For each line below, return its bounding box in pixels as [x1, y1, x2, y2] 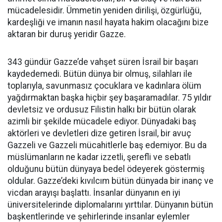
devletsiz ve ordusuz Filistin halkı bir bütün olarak [7, 105, 196, 114]
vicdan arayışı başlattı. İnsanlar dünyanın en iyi [7, 188, 180, 198]
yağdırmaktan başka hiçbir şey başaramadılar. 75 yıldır [7, 93, 212, 103]
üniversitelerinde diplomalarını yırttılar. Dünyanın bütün [7, 200, 213, 210]
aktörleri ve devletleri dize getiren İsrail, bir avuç [7, 128, 191, 138]
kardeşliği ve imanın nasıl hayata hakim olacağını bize [7, 17, 209, 27]
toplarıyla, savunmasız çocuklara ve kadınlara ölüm [7, 81, 201, 91]
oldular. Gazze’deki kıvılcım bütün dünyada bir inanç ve [7, 176, 214, 186]
